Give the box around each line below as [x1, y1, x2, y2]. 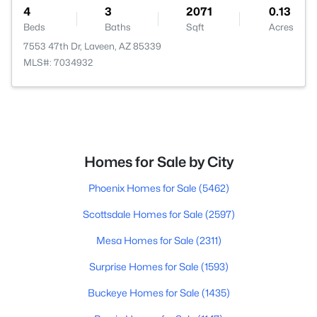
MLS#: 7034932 [23, 57, 93, 68]
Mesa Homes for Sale [96, 234, 196, 246]
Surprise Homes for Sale [88, 260, 201, 272]
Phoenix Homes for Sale [88, 182, 199, 194]
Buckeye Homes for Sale [87, 287, 202, 299]
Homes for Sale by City [83, 154, 234, 171]
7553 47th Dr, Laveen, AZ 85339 [23, 40, 161, 52]
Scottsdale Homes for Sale [82, 208, 205, 220]
